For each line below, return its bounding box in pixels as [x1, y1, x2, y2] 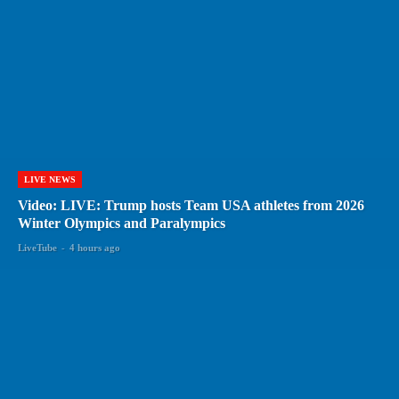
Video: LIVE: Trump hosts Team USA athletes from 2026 [18, 197, 364, 213]
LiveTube [18, 241, 57, 253]
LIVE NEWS [24, 174, 76, 184]
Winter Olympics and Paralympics [18, 215, 225, 231]
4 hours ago [69, 241, 120, 253]
